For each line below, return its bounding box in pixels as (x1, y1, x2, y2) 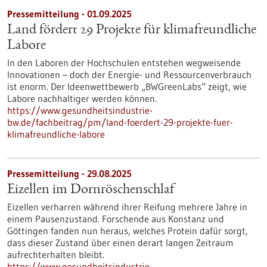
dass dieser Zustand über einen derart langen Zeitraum (7, 237, 234, 249)
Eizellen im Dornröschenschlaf (7, 183, 174, 197)
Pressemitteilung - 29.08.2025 (7, 167, 132, 179)
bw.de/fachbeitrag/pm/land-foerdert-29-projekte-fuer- (7, 116, 233, 128)
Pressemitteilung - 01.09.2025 (7, 8, 132, 20)
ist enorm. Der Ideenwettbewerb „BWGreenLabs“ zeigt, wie (7, 80, 247, 92)
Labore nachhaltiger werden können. (7, 92, 157, 104)
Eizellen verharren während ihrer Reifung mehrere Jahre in (7, 201, 247, 213)
